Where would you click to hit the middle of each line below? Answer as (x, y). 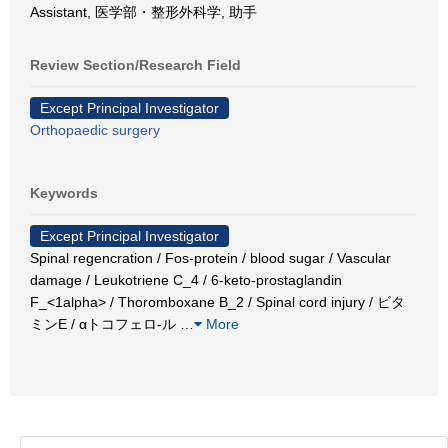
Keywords (64, 193)
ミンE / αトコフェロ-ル (105, 324)
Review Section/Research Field (135, 65)
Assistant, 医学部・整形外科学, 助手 (143, 12)
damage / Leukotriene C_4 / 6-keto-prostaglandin (186, 280)
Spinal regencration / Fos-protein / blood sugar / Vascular (210, 258)
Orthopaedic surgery (95, 130)
